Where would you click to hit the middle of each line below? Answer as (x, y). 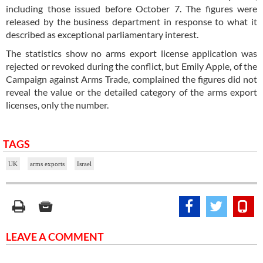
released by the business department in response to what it (131, 21)
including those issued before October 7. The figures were (131, 8)
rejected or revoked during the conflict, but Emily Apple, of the (131, 66)
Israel (84, 163)
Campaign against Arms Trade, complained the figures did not (131, 79)
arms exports (47, 163)
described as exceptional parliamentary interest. (102, 34)
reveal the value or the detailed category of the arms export (131, 92)
